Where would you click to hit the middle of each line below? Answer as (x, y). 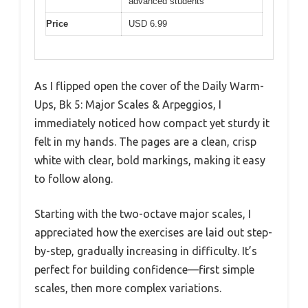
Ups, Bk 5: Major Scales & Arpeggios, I (128, 105)
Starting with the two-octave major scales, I (143, 214)
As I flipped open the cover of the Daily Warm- (149, 86)
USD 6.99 (148, 23)
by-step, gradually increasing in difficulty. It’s (146, 251)
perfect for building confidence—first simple (144, 270)
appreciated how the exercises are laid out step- (153, 233)
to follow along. (74, 179)
